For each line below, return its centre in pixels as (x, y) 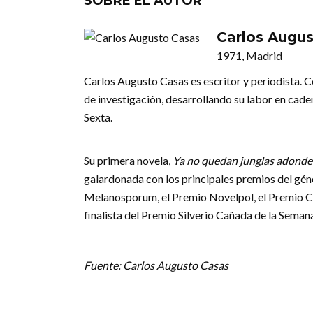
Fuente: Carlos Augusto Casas (156, 265)
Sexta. (98, 117)
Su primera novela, (128, 160)
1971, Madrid (249, 55)
